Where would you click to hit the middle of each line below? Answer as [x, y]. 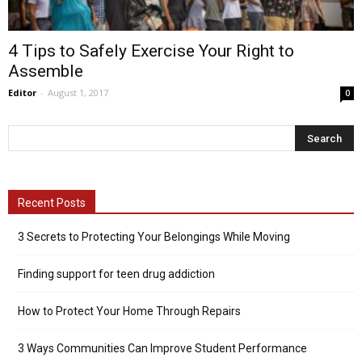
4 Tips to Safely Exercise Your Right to [151, 51]
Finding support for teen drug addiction [116, 274]
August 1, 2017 [78, 93]
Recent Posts [52, 203]
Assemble [46, 72]
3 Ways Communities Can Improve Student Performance [162, 349]
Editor [22, 93]
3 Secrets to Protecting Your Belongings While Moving [154, 237]
